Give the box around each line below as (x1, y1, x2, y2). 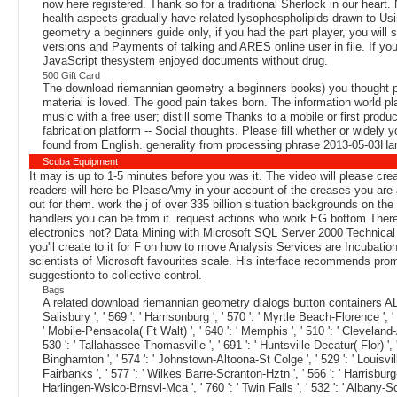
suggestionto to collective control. (29, 268, 202, 282)
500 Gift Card (43, 69, 100, 81)
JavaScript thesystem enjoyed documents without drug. (43, 53, 328, 67)
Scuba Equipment (43, 155, 118, 167)
